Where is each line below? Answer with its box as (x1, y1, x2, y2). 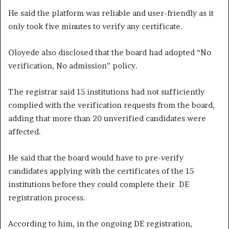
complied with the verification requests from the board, (8, 100, 215, 110)
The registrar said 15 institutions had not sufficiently (8, 86, 204, 97)
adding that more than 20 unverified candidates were (8, 113, 206, 123)
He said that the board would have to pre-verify (8, 152, 184, 163)
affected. (8, 126, 41, 136)
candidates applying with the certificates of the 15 (8, 166, 194, 176)
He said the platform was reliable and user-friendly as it (8, 8, 214, 18)
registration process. (8, 192, 85, 202)
